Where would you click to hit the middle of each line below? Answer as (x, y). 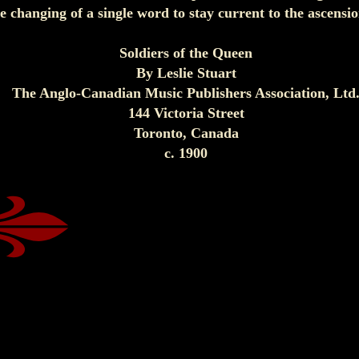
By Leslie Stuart (186, 73)
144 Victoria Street (186, 113)
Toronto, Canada (186, 133)
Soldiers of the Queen (186, 53)
